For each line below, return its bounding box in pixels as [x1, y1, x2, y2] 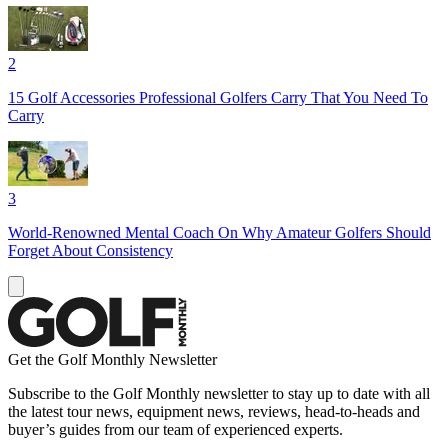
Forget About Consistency [8, 241, 173, 259]
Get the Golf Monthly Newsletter [8, 350, 217, 368]
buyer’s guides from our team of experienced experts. [8, 420, 343, 438]
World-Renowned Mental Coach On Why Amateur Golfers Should [8, 223, 431, 241]
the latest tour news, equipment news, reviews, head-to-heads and [8, 402, 420, 420]
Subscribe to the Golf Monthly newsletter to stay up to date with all [8, 384, 430, 402]
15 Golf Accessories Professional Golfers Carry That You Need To [8, 88, 428, 106]
